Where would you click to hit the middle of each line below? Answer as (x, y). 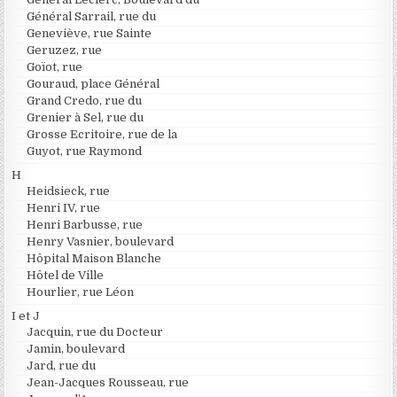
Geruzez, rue (65, 50)
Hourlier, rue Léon (81, 292)
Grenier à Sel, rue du (86, 117)
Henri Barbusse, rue (85, 224)
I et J (26, 315)
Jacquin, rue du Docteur (95, 331)
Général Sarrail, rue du (92, 16)
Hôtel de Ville (66, 275)
